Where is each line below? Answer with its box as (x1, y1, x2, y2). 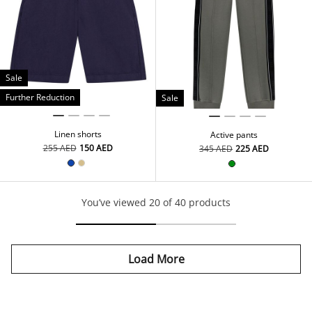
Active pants (210, 129, 258, 141)
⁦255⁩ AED (42, 142, 77, 155)
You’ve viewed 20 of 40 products (81, 196, 231, 210)
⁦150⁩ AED (79, 142, 113, 155)
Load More (127, 251, 185, 267)
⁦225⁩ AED (235, 143, 269, 155)
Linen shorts (54, 128, 102, 141)
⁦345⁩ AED (199, 143, 233, 155)
